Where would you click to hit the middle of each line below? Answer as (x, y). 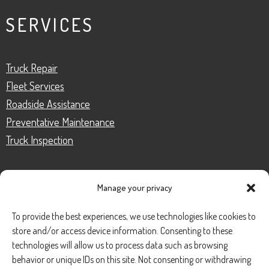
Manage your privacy (134, 188)
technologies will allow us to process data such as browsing (120, 245)
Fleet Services (35, 86)
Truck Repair (32, 68)
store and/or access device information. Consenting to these (122, 231)
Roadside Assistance (48, 104)
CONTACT (48, 195)
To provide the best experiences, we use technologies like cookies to (134, 216)
